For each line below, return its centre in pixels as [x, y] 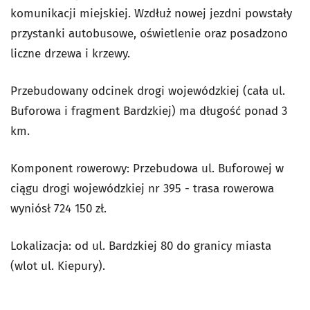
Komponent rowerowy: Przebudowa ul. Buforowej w [147, 168]
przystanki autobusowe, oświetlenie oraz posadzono [149, 34]
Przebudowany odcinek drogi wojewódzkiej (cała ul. [148, 91]
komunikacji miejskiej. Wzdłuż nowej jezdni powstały [151, 13]
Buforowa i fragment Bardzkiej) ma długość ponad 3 [149, 111]
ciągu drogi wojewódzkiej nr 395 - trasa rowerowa [142, 189]
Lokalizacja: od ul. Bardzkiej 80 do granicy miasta [141, 246]
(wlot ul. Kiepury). [58, 266]
